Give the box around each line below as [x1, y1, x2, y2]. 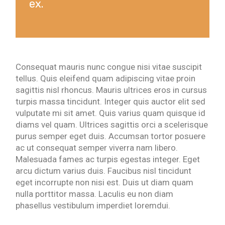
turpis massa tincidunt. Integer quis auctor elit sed [16, 96, 206, 107]
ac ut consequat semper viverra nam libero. [16, 143, 178, 153]
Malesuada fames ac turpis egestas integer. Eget [16, 154, 200, 165]
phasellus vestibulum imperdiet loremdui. [16, 200, 171, 211]
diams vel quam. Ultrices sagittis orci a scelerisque [16, 120, 208, 130]
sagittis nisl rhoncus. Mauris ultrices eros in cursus [16, 85, 207, 95]
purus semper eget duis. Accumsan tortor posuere [16, 131, 206, 142]
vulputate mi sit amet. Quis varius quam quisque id [16, 108, 206, 119]
